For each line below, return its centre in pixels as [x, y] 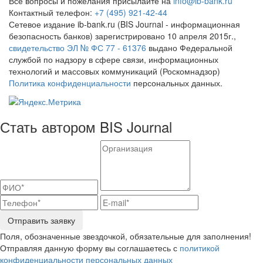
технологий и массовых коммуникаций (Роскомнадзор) [114, 71]
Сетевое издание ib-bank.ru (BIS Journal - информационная [124, 24]
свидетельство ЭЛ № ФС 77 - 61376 [77, 47]
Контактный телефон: [52, 12]
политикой [200, 248]
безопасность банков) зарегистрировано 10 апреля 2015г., [122, 36]
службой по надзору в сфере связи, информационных [114, 59]
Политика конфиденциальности [70, 82]
